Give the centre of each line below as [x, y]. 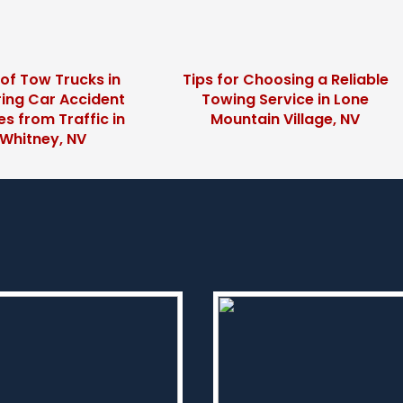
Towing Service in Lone [286, 99]
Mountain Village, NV [286, 119]
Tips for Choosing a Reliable [285, 80]
